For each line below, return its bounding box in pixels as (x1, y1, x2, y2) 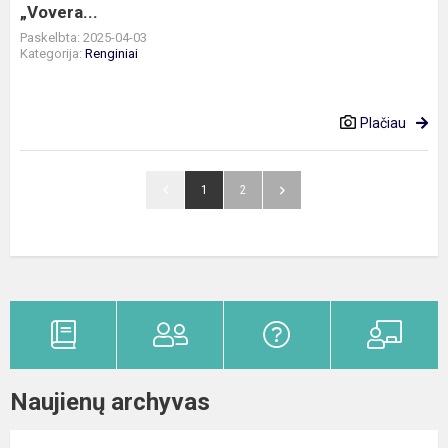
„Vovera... (20, 2, 98, 22)
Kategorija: (20, 46, 85, 61)
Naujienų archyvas (10, 388, 210, 416)
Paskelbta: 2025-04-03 (20, 30, 147, 45)
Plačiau (360, 115, 406, 131)
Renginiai (85, 46, 138, 61)
